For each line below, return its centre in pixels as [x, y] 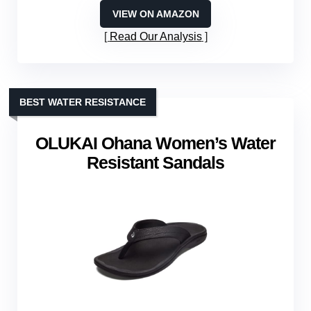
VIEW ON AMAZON [155, 14]
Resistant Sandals [155, 163]
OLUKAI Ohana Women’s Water [155, 143]
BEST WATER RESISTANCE [83, 102]
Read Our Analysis [155, 37]
